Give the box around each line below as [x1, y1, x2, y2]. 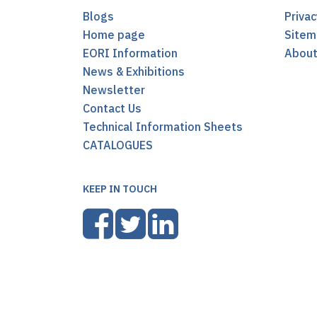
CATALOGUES [83, 138, 153, 152]
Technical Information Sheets [83, 120, 243, 134]
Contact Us [83, 101, 142, 115]
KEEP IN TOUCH [83, 183, 157, 195]
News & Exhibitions [83, 64, 185, 79]
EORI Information [83, 46, 178, 60]
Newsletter [83, 83, 145, 97]
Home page [83, 28, 145, 42]
